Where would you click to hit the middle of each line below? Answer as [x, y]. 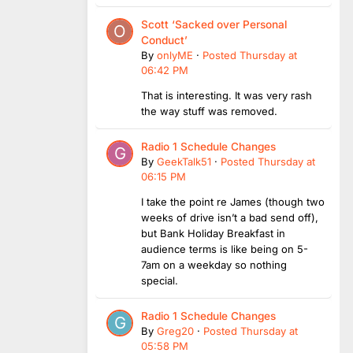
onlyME [175, 55]
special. [160, 280]
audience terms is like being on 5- [225, 249]
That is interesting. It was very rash [227, 95]
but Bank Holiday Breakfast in [213, 233]
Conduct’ [164, 40]
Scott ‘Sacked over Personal [214, 24]
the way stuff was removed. [211, 111]
